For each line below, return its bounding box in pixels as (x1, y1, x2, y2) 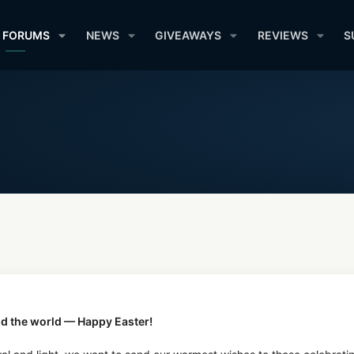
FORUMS (2, 28, 51, 42)
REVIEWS (257, 28, 308, 42)
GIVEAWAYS (155, 28, 222, 42)
